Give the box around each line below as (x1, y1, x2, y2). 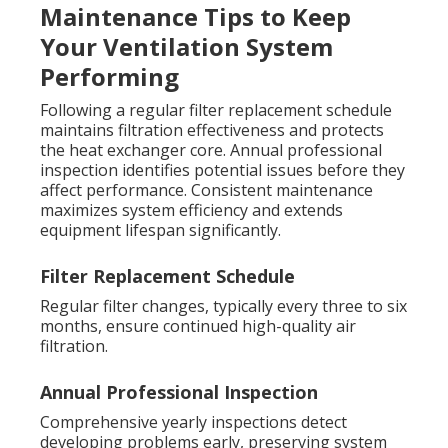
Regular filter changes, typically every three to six (40, 295, 407, 318)
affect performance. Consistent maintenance (40, 179, 373, 202)
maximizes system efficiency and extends (40, 199, 343, 222)
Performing (40, 60, 179, 94)
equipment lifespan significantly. (40, 219, 281, 242)
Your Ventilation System (40, 30, 333, 64)
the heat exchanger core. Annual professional (40, 139, 382, 162)
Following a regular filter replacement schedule (40, 99, 392, 122)
